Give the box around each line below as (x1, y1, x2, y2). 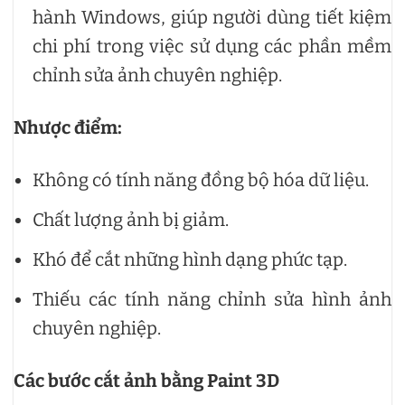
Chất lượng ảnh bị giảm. (33, 208, 229, 231)
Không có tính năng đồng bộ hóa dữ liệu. (33, 168, 369, 191)
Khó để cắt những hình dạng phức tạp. (33, 248, 347, 270)
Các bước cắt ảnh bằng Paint (14, 369, 252, 391)
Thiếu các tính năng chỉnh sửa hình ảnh (33, 287, 391, 310)
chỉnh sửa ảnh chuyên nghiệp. (33, 63, 282, 86)
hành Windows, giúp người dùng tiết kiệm (33, 5, 391, 28)
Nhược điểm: (14, 116, 122, 138)
